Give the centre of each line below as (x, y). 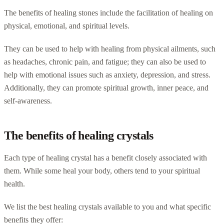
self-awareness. (28, 100)
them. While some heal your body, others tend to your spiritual (102, 170)
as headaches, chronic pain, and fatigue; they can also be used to (105, 61)
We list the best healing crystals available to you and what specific (107, 206)
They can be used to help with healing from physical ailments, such (110, 48)
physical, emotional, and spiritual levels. (67, 25)
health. (14, 183)
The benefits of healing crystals (79, 135)
